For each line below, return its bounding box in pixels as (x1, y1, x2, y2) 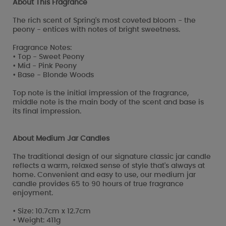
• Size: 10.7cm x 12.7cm (13, 207, 91, 215)
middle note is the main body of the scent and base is (13, 98, 204, 106)
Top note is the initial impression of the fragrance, (13, 89, 189, 97)
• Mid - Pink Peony (13, 62, 77, 70)
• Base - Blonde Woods (13, 71, 94, 79)
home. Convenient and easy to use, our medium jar (13, 171, 196, 179)
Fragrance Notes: (13, 44, 72, 51)
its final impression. (13, 107, 81, 115)
